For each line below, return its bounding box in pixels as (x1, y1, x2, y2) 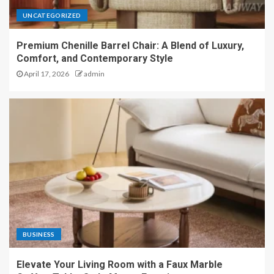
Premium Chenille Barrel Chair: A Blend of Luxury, (17, 40, 244, 52)
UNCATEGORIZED (23, 12, 81, 20)
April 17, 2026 (23, 69, 69, 79)
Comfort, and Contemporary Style (17, 53, 173, 65)
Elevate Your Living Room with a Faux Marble (17, 259, 223, 271)
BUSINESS (23, 231, 55, 239)
